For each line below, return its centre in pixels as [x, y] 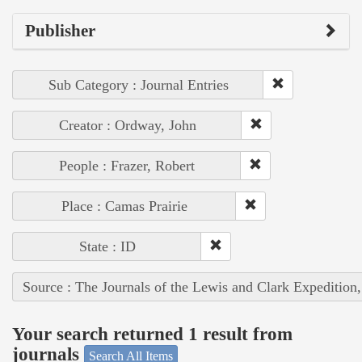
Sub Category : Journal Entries [138, 84]
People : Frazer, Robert [127, 165]
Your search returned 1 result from [152, 335]
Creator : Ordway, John [127, 125]
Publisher [60, 30]
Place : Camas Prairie [124, 206]
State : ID [107, 246]
